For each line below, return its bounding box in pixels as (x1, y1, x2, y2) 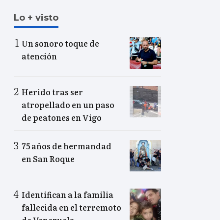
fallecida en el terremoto (22, 201, 121, 214)
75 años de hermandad (22, 140, 111, 152)
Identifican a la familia (22, 189, 113, 201)
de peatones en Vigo (22, 111, 102, 124)
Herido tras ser (22, 86, 83, 98)
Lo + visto (14, 12, 58, 24)
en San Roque (22, 153, 75, 165)
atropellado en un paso (22, 99, 114, 111)
